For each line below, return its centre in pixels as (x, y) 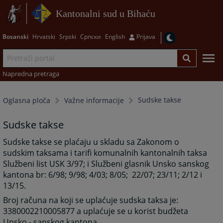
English (115, 36)
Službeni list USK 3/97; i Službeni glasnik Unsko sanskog (106, 164)
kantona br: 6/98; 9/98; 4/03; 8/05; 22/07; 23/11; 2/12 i (103, 175)
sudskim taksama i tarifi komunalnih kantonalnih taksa (105, 153)
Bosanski (15, 36)
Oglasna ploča (27, 101)
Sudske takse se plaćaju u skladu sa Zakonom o (91, 142)
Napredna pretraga (31, 73)
